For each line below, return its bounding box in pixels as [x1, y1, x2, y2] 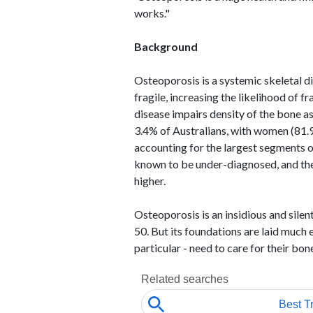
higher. [134, 174, 166, 187]
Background [134, 40, 198, 53]
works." [134, 6, 170, 20]
